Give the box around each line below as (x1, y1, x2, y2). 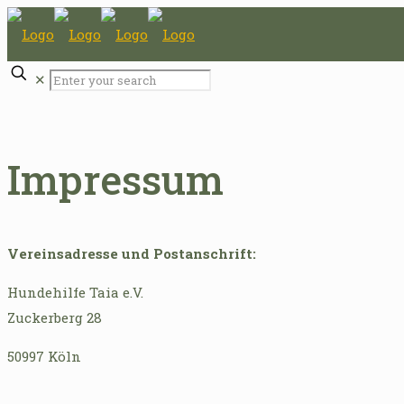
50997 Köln (7, 346, 81, 365)
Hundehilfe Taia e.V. (7, 282, 143, 301)
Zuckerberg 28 (7, 308, 102, 326)
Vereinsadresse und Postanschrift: (7, 243, 256, 262)
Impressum (7, 152, 224, 207)
